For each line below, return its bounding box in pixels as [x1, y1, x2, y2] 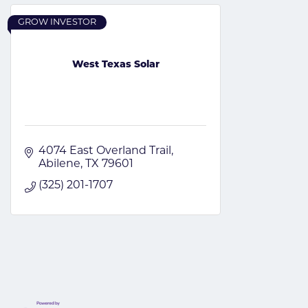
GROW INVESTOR [18, 17, 96, 27]
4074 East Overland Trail [38, 145, 171, 157]
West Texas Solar [71, 60, 159, 71]
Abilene [38, 158, 80, 170]
